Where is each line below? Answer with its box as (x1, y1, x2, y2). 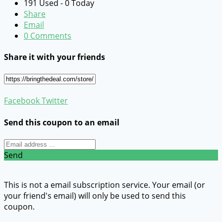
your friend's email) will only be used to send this (4, 190, 186, 201)
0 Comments (24, 30, 71, 41)
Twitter (40, 95, 68, 107)
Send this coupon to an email (4, 116, 119, 128)
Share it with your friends (4, 52, 105, 63)
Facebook (4, 95, 40, 107)
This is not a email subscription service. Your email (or (4, 179, 205, 190)
